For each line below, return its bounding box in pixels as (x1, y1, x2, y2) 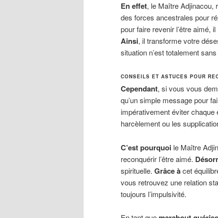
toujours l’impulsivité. (121, 188, 186, 199)
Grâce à (154, 165, 181, 176)
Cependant (121, 83, 158, 94)
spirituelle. (121, 165, 154, 176)
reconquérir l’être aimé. (121, 153, 195, 164)
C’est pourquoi (121, 142, 171, 153)
